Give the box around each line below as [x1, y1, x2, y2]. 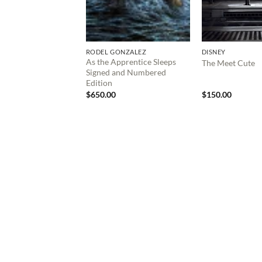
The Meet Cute [201, 58, 255, 68]
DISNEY [201, 47, 226, 56]
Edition [85, 78, 112, 88]
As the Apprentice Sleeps [85, 57, 176, 67]
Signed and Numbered [85, 67, 166, 78]
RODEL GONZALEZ [85, 47, 147, 56]
